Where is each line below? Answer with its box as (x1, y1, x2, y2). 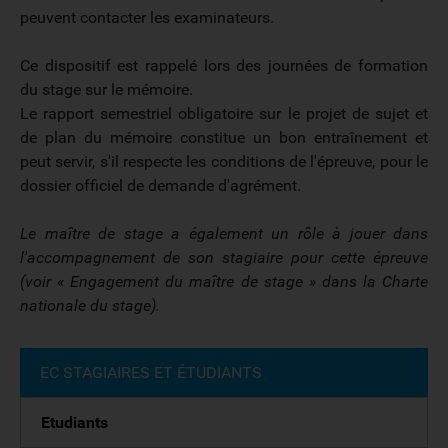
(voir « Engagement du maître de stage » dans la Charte (20, 272, 428, 291)
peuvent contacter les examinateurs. (20, 8, 274, 27)
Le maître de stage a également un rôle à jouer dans (20, 224, 428, 243)
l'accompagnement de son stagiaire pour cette (20, 248, 365, 267)
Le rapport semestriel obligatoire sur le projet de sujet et (20, 104, 428, 123)
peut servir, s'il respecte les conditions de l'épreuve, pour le (20, 152, 428, 171)
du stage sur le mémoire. (20, 80, 193, 99)
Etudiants (41, 413, 108, 432)
